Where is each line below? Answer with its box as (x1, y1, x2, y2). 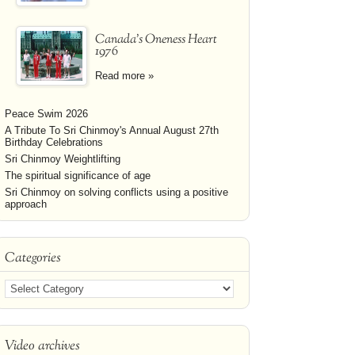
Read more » (95, 70, 154, 82)
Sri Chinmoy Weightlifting (5, 153, 120, 165)
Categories (5, 249, 61, 268)
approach (5, 198, 47, 210)
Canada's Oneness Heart (95, 31, 217, 49)
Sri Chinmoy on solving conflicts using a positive (5, 186, 228, 198)
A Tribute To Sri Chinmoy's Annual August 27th (5, 124, 219, 136)
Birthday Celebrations (5, 136, 103, 148)
